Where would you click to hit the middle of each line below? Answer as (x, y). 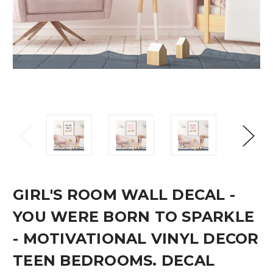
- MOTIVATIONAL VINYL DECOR (136, 239)
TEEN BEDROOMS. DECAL (114, 261)
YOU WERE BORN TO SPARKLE (133, 217)
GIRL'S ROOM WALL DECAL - (124, 195)
